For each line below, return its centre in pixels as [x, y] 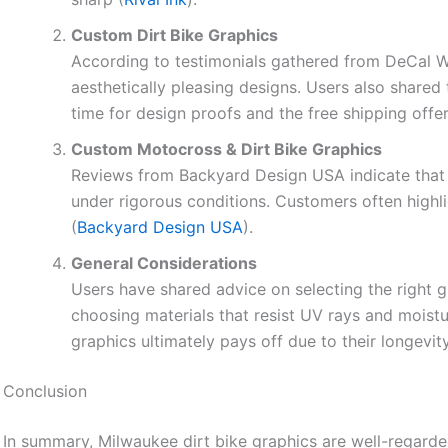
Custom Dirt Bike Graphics [175, 35]
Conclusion [45, 391]
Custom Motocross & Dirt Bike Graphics [227, 149]
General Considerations [164, 263]
